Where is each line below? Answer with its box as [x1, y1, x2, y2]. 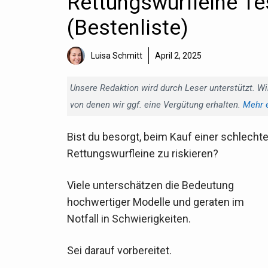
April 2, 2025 [155, 51, 202, 60]
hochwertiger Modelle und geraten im [67, 196, 244, 209]
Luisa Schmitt [91, 51, 142, 60]
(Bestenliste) [67, 16, 188, 40]
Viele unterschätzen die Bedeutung [67, 179, 234, 192]
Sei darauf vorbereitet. [67, 244, 172, 257]
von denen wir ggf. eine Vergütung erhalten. [70, 99, 243, 110]
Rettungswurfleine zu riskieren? [67, 147, 218, 160]
